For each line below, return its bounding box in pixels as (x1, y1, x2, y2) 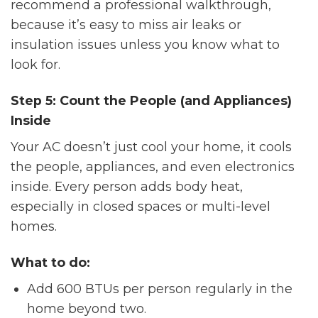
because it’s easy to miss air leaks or (11, 17, 241, 33)
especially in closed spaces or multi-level (11, 199, 270, 214)
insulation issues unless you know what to (11, 37, 280, 53)
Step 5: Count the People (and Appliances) (11, 93, 292, 109)
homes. (11, 219, 57, 234)
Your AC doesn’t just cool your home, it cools (11, 139, 292, 155)
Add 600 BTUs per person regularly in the (27, 281, 293, 297)
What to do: (11, 255, 90, 270)
